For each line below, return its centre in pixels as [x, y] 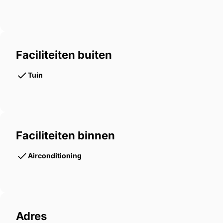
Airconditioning [55, 156]
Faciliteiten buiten [64, 55]
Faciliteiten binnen [65, 136]
